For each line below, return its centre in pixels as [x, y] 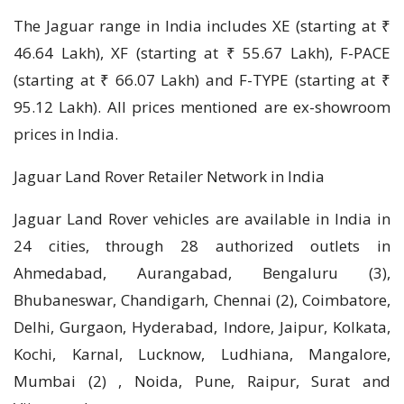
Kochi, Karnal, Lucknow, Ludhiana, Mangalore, [202, 354]
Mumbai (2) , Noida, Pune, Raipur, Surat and [202, 381]
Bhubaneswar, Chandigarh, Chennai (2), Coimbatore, [202, 300]
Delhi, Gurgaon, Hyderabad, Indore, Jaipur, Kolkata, [202, 327]
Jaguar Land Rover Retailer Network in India [169, 177]
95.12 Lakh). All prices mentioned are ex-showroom [202, 107]
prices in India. [66, 134]
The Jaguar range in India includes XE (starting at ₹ [202, 26]
